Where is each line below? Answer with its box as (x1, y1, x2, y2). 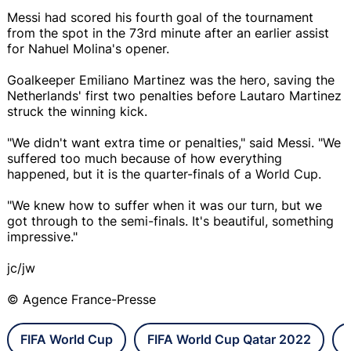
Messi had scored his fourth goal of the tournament (7, 9, 313, 25)
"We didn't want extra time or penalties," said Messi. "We (7, 134, 341, 150)
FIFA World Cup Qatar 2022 (147, 331, 311, 347)
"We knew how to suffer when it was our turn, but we (7, 197, 322, 213)
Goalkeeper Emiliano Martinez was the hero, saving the (7, 71, 335, 88)
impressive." (7, 228, 78, 244)
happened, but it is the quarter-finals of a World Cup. (7, 165, 321, 182)
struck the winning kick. (7, 103, 147, 119)
